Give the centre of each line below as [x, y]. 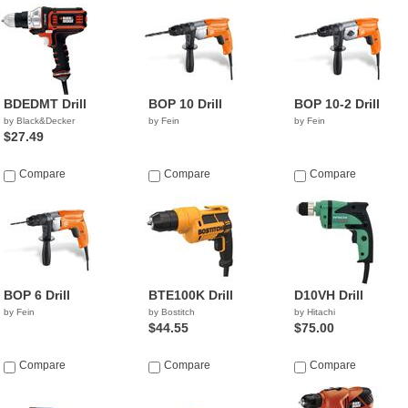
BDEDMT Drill [45, 104]
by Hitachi [314, 312]
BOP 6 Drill [37, 295]
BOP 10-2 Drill [337, 104]
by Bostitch [172, 312]
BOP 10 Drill [186, 104]
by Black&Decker [39, 121]
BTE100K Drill [191, 295]
